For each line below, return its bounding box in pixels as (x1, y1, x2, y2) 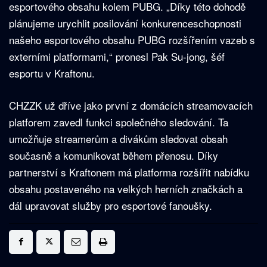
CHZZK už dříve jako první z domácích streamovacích (9, 97, 253, 113)
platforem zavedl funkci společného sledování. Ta (9, 114, 228, 129)
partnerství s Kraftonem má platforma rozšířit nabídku (9, 164, 249, 179)
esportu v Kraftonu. (9, 65, 95, 80)
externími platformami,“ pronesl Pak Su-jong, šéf (9, 48, 225, 64)
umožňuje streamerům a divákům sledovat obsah (9, 131, 228, 146)
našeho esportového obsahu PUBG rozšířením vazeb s (9, 32, 255, 47)
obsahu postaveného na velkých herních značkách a (9, 181, 243, 196)
